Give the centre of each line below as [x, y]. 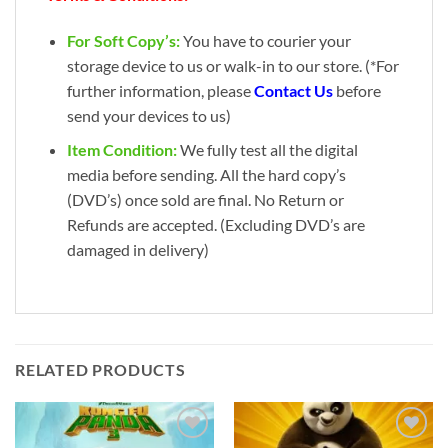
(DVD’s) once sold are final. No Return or [205, 200]
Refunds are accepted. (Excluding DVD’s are [215, 225]
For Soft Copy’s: [123, 40]
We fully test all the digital [267, 150]
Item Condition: [121, 150]
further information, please [160, 90]
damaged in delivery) [137, 250]
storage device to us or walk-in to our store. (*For [232, 65]
